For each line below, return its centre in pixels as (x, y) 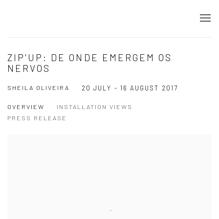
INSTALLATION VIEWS (95, 107)
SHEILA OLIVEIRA (38, 88)
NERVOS (29, 68)
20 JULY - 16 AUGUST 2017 (130, 88)
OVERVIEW (26, 107)
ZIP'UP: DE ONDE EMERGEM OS (90, 57)
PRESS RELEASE (37, 118)
